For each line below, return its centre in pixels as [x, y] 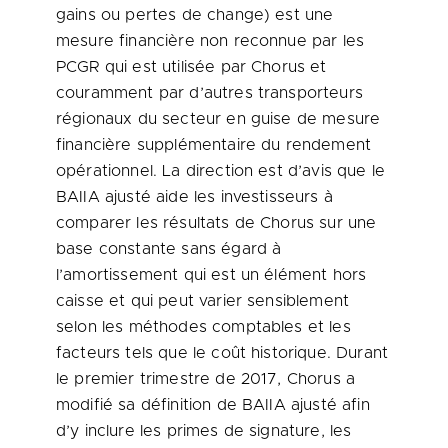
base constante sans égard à [169, 249]
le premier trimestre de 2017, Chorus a [206, 379]
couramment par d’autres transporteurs [209, 93]
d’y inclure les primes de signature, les [204, 431]
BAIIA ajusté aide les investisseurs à [194, 197]
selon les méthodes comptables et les [203, 327]
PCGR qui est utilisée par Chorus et [191, 67]
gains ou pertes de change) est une [195, 15]
